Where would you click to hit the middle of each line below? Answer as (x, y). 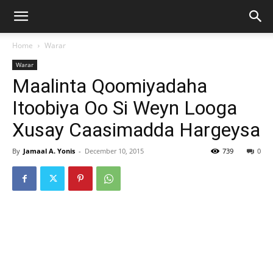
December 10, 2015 (114, 151)
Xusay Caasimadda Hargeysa (136, 130)
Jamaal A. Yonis (49, 151)
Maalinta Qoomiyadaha (110, 86)
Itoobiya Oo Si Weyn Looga (125, 108)
